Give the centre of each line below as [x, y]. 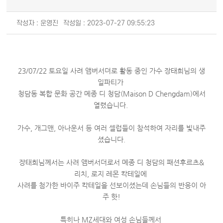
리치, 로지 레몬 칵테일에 [111, 174]
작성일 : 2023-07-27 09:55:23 [109, 23]
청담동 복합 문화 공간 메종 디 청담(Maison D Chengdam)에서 [111, 94]
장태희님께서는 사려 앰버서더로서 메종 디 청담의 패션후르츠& [111, 163]
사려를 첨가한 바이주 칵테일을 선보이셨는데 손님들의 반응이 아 [111, 185]
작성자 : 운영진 [38, 23]
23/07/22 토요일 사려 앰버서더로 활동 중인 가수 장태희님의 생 [111, 71]
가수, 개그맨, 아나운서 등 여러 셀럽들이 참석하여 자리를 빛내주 [111, 128]
